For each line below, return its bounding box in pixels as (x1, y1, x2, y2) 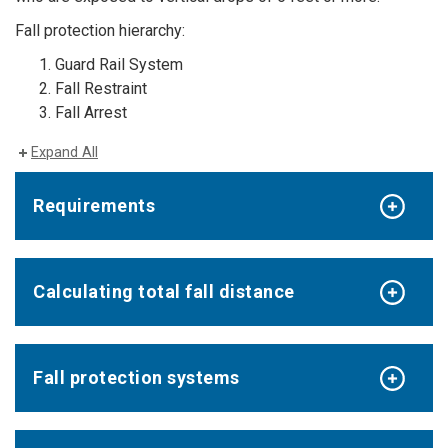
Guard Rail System (55, 55, 183, 75)
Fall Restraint (55, 79, 147, 99)
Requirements (33, 195, 155, 217)
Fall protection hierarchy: (15, 21, 185, 41)
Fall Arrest (55, 103, 127, 123)
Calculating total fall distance (33, 281, 295, 303)
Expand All (31, 144, 98, 162)
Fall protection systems (33, 366, 240, 388)
